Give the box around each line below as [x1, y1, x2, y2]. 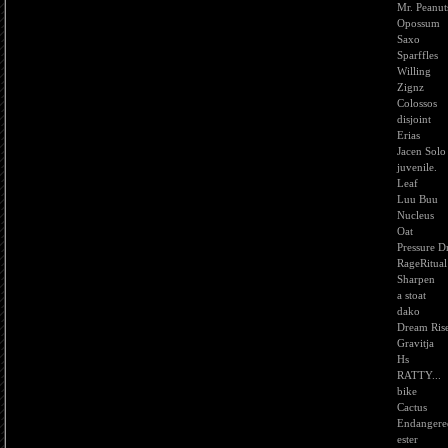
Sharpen [397, 273, 435, 285]
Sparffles [397, 49, 438, 61]
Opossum [397, 17, 440, 29]
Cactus [397, 401, 427, 413]
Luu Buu [397, 193, 438, 205]
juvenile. [397, 161, 437, 173]
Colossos [397, 97, 437, 109]
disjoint [397, 113, 431, 125]
